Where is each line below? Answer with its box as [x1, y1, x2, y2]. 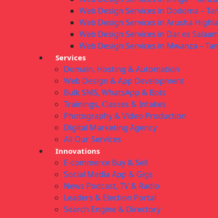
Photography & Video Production [64, 110, 186, 122]
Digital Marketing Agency [64, 122, 157, 133]
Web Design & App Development [64, 75, 184, 87]
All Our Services [64, 134, 121, 145]
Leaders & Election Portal [64, 192, 156, 203]
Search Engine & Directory [64, 204, 161, 215]
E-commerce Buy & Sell [64, 157, 148, 168]
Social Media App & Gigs [64, 169, 153, 180]
